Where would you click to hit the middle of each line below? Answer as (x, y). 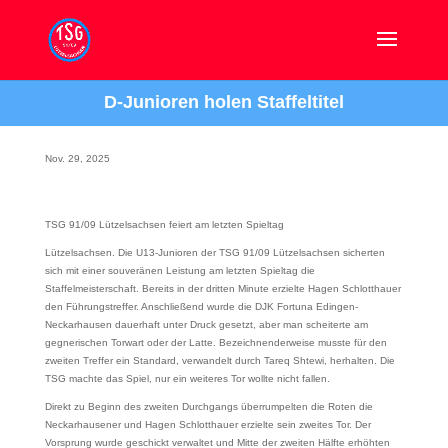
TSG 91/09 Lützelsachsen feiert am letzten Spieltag (164, 224)
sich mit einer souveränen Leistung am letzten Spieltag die (179, 270)
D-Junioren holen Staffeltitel (223, 102)
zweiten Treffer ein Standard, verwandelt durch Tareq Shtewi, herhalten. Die (219, 360)
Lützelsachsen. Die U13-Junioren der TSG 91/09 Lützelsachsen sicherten (214, 252)
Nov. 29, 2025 (77, 158)
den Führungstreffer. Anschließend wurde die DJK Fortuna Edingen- (201, 306)
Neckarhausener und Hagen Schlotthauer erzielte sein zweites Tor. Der (207, 424)
